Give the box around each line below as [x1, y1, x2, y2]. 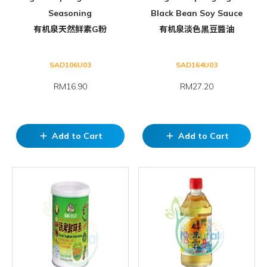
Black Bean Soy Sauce [151, 8, 243, 19]
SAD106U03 [49, 60, 91, 70]
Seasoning [48, 8, 92, 19]
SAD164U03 [176, 60, 218, 70]
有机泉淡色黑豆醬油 [159, 24, 235, 35]
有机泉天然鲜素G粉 [33, 24, 107, 35]
